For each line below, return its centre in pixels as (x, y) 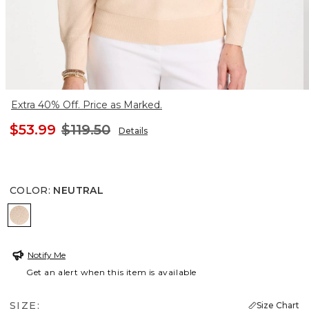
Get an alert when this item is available (112, 272)
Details (133, 130)
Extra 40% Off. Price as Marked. (87, 104)
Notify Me (47, 255)
